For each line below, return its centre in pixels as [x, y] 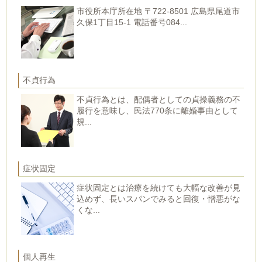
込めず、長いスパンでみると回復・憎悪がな [158, 199]
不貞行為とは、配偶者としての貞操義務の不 [158, 100]
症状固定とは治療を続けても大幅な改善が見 [158, 188]
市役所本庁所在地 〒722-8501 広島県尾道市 [158, 11]
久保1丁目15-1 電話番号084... [132, 23]
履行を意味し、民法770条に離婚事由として [157, 111]
